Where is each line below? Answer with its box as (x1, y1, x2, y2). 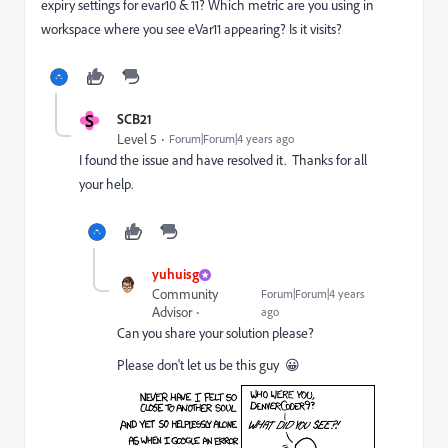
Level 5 (117, 130, 157, 148)
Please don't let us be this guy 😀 (117, 356, 300, 374)
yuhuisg (151, 265, 199, 282)
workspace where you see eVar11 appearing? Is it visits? (41, 20, 342, 38)
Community (151, 285, 218, 303)
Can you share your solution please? (117, 324, 314, 342)
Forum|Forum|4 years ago (169, 131, 294, 146)
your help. (79, 175, 136, 193)
